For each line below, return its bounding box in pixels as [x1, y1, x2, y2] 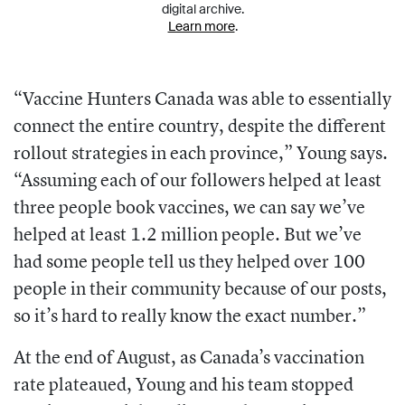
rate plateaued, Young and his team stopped [14, 371, 353, 396]
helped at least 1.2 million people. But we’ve [14, 221, 362, 246]
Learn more [167, 17, 235, 34]
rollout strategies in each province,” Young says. [14, 139, 388, 165]
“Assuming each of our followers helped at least [14, 166, 381, 192]
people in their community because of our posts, [14, 275, 387, 300]
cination [300, 344, 364, 369]
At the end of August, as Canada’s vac [14, 344, 300, 369]
